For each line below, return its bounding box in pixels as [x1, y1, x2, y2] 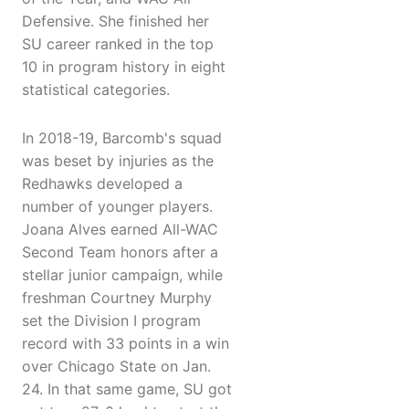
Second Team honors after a [22, 243, 218, 262]
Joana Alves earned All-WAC [22, 220, 218, 239]
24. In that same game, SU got [22, 380, 232, 399]
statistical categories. [22, 80, 170, 100]
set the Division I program [22, 311, 201, 330]
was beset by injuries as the [22, 152, 214, 171]
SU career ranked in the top [22, 35, 214, 54]
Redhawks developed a [22, 174, 183, 194]
